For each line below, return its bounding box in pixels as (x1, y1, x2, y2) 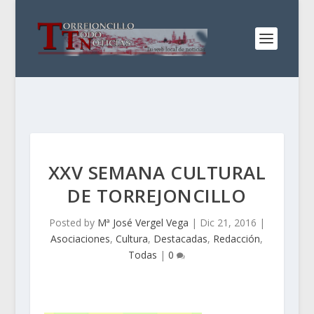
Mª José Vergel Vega (97, 216, 189, 229)
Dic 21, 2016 (199, 216, 257, 229)
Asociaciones (50, 232, 111, 245)
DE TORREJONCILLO (67, 183, 247, 208)
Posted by (48, 216, 97, 229)
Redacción (213, 232, 261, 245)
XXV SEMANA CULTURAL (48, 160, 266, 185)
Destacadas (153, 232, 208, 245)
